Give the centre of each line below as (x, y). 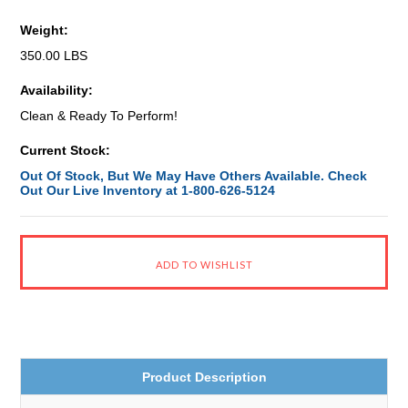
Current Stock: (66, 150)
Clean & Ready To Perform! (99, 116)
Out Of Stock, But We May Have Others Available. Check (194, 176)
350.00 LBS (54, 56)
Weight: (45, 30)
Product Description (204, 377)
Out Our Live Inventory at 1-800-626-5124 (148, 190)
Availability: (57, 90)
